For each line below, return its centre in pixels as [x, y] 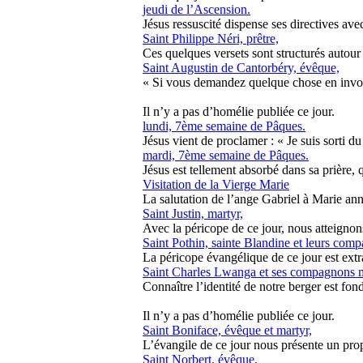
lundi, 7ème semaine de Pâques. [224, 126]
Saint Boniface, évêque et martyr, [227, 330]
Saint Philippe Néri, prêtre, [211, 38]
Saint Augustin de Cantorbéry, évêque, [241, 68]
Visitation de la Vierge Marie [216, 184]
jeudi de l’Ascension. [196, 9]
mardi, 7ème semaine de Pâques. [226, 155]
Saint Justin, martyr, [193, 214]
